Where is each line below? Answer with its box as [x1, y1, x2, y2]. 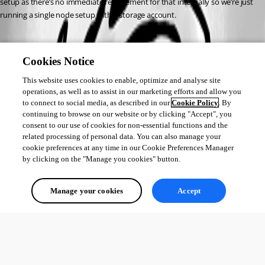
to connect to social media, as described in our [22, 98, 172, 107]
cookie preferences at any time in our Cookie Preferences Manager [22, 143, 234, 152]
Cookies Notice [22, 55, 95, 67]
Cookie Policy [172, 98, 219, 107]
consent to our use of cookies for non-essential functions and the [22, 121, 228, 130]
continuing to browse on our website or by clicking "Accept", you [22, 109, 232, 118]
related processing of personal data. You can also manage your [22, 132, 221, 141]
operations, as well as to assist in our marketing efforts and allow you [22, 87, 242, 96]
